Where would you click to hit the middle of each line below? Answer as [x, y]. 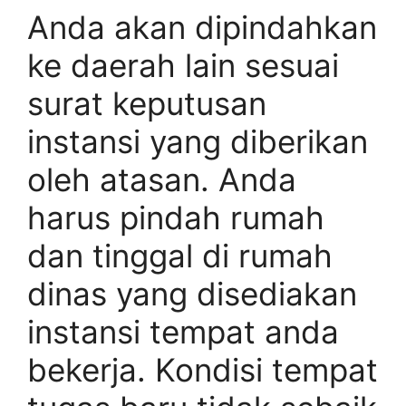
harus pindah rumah [176, 217]
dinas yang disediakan [192, 293]
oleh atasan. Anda [162, 179]
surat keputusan [147, 103]
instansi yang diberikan [198, 141]
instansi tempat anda [183, 331]
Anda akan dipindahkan [202, 27]
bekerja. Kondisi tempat [203, 369]
